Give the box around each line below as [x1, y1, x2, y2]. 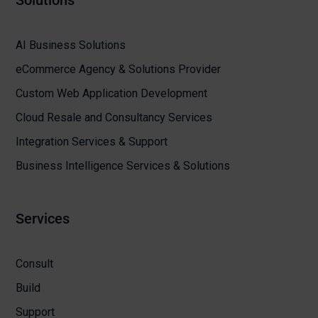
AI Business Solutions [16, 38, 126, 53]
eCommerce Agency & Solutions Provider [16, 62, 221, 77]
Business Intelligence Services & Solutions [16, 159, 231, 173]
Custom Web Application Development [16, 87, 208, 101]
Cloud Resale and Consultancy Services [16, 111, 213, 125]
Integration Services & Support [16, 135, 168, 149]
